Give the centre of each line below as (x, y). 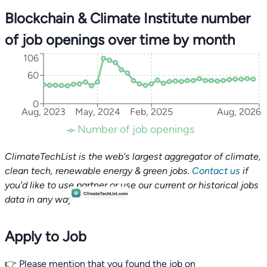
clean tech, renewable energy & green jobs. (98, 171)
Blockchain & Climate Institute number (128, 18)
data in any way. (40, 199)
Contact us (216, 171)
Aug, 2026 (239, 112)
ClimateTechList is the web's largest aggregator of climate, (133, 156)
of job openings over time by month (120, 40)
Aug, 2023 (44, 112)
